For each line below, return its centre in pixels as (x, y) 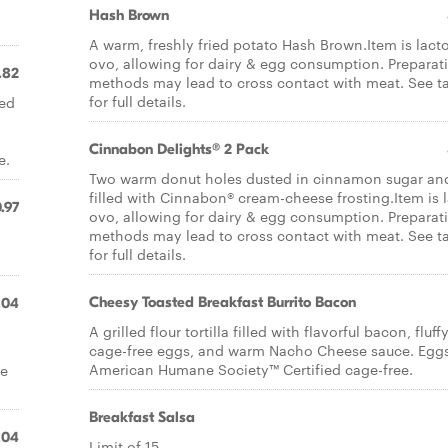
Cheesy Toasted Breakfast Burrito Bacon (222, 302)
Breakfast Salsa (142, 417)
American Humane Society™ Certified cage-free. (251, 369)
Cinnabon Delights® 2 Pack (179, 149)
